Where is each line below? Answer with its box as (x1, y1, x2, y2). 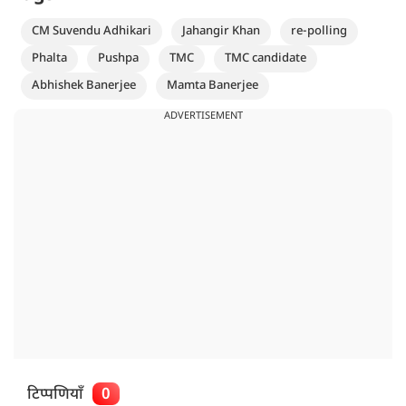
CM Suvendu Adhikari (32, 23, 151, 39)
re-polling (291, 23, 347, 39)
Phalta (32, 50, 67, 66)
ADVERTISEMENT (163, 109, 243, 122)
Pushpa (98, 50, 139, 66)
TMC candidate (225, 50, 306, 66)
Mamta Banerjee (167, 77, 258, 93)
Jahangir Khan (182, 23, 260, 39)
